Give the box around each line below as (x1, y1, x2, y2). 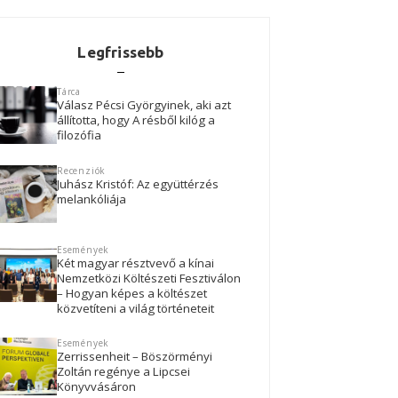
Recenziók (57, 164, 107, 178)
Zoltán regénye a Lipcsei (57, 363, 190, 380)
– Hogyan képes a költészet (57, 285, 207, 302)
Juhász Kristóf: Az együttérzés (57, 176, 219, 193)
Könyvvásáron (57, 378, 136, 395)
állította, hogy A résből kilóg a (57, 112, 215, 129)
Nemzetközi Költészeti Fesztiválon (57, 270, 241, 287)
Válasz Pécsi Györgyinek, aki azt (57, 97, 231, 114)
